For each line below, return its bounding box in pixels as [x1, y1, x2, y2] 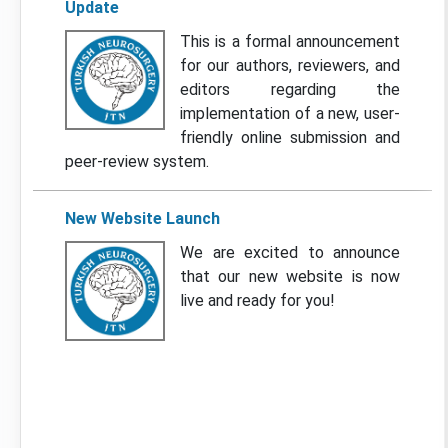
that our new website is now [180, 267, 401, 286]
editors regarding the [180, 80, 401, 99]
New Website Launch [65, 209, 220, 228]
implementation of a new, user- [180, 104, 401, 123]
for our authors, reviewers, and [180, 56, 401, 75]
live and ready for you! [180, 291, 335, 310]
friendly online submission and [180, 128, 401, 147]
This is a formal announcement [180, 32, 401, 51]
